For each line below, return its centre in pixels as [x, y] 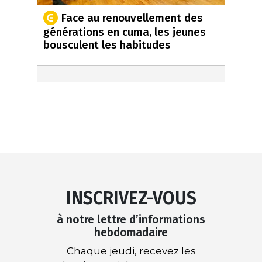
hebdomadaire [131, 233]
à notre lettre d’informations [131, 220]
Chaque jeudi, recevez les [131, 251]
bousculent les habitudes [107, 45]
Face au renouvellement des [132, 18]
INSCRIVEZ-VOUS [131, 199]
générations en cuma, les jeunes [125, 32]
